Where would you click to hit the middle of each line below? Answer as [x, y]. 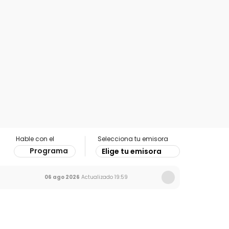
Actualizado [96, 177]
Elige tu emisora [132, 151]
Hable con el [35, 139]
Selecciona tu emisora [133, 139]
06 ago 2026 [62, 177]
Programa [49, 151]
